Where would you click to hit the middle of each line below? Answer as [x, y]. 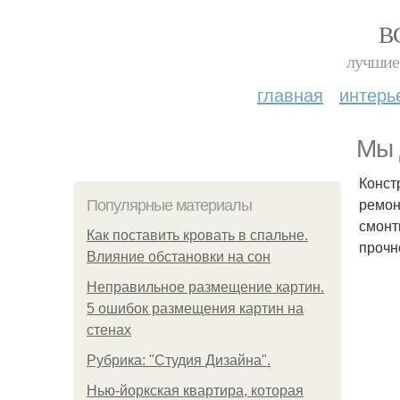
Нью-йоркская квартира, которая [195, 391]
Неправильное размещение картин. [205, 287]
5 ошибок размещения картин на [195, 308]
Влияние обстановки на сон [179, 257]
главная [290, 94]
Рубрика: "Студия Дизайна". [179, 360]
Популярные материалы [169, 205]
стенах [109, 330]
